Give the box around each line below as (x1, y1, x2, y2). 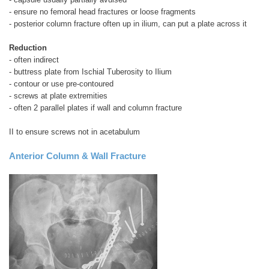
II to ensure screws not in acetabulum (9, 127, 140, 136)
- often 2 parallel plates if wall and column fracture (9, 103, 182, 112)
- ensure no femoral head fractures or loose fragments (9, 7, 196, 16)
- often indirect (9, 55, 59, 64)
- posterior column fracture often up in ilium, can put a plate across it (9, 19, 247, 28)
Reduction (9, 43, 47, 52)
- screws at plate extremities (9, 91, 107, 100)
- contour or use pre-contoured (9, 79, 113, 88)
